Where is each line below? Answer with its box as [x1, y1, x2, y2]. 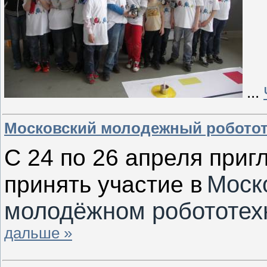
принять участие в [4, 172, 203, 198]
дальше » [4, 225, 72, 242]
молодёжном [4, 198, 145, 225]
